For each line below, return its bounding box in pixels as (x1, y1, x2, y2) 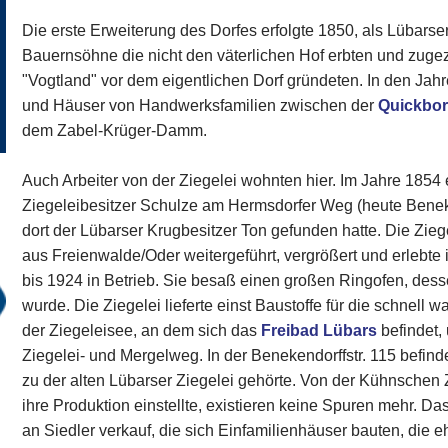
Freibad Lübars (261, 319, 378, 342)
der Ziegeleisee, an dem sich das (22, 319, 262, 342)
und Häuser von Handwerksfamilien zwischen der (22, 94, 379, 117)
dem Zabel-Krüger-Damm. (22, 119, 208, 142)
